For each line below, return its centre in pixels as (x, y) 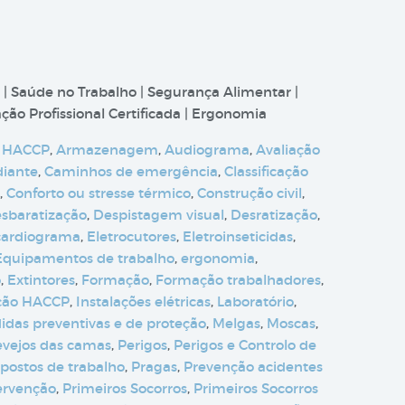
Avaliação (288, 150)
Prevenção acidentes (253, 367)
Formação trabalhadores (238, 280)
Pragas (154, 367)
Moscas (291, 323)
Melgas (236, 323)
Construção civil (250, 193)
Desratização (274, 215)
